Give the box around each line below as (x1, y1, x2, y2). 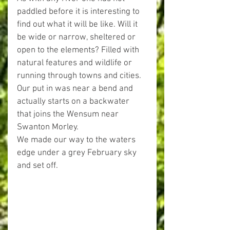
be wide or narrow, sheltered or (17, 32, 138, 43)
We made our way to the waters (17, 135, 138, 145)
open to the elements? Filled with (17, 45, 141, 55)
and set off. (17, 161, 58, 171)
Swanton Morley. (17, 122, 79, 132)
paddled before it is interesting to (17, 7, 142, 17)
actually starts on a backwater (17, 97, 131, 107)
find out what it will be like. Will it (17, 20, 140, 30)
